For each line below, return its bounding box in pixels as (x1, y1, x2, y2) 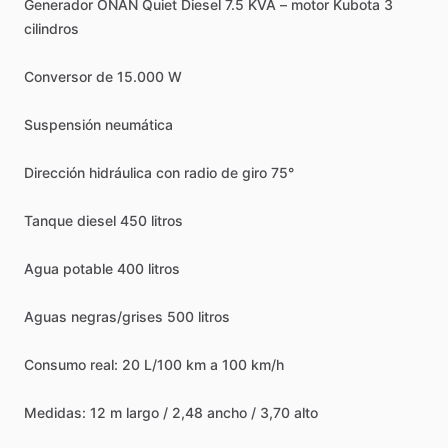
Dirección (24, 164, 85, 181)
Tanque (24, 212, 73, 229)
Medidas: (24, 404, 86, 421)
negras (71, 308, 117, 325)
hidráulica (89, 164, 152, 181)
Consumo (24, 356, 86, 373)
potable (63, 260, 113, 277)
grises (122, 308, 163, 325)
